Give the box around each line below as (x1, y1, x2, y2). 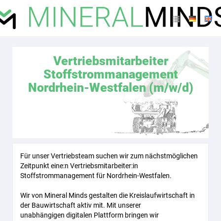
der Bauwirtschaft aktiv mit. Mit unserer (20, 201, 141, 209)
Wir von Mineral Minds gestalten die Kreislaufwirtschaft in (20, 191, 195, 199)
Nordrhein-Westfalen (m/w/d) (28, 80, 193, 95)
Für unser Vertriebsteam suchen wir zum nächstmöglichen (20, 152, 198, 160)
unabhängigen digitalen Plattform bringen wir (20, 211, 159, 219)
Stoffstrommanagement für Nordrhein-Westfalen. (20, 172, 172, 180)
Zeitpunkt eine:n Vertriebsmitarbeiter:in (20, 162, 138, 170)
